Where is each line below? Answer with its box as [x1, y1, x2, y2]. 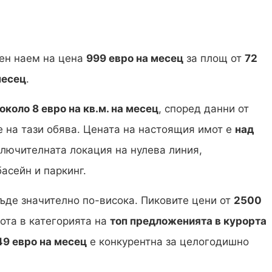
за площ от [183, 52, 245, 65]
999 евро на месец [86, 52, 183, 65]
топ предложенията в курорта [110, 215, 267, 228]
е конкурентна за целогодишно [87, 236, 249, 248]
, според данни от [158, 103, 249, 115]
